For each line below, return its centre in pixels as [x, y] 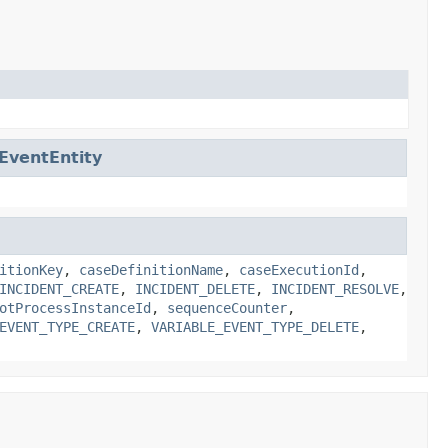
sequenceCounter [227, 307]
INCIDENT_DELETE [195, 288]
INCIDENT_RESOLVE [335, 288]
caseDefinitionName [151, 269]
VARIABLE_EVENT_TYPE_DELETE [255, 326]
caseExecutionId [299, 269]
